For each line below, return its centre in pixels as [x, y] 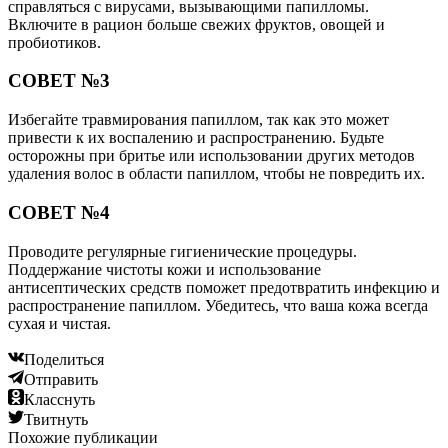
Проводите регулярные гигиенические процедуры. [182, 251]
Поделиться [64, 359]
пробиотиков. [54, 42]
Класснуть [59, 399]
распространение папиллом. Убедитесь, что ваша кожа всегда [218, 305]
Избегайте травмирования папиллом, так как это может [198, 120]
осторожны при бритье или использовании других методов [211, 156]
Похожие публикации [83, 437]
